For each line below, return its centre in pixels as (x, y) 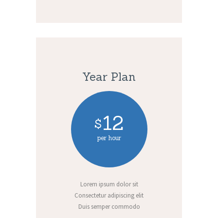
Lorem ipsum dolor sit (109, 184)
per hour (109, 138)
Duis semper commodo (109, 206)
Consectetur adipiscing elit (109, 196)
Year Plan (109, 77)
